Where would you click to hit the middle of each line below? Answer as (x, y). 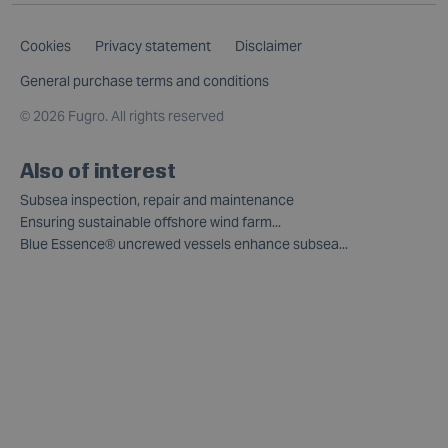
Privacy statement (153, 46)
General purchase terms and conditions (144, 81)
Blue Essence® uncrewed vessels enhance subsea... (184, 244)
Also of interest (98, 170)
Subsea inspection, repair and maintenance (157, 200)
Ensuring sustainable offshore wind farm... (150, 222)
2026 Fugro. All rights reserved (128, 116)
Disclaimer (268, 46)
